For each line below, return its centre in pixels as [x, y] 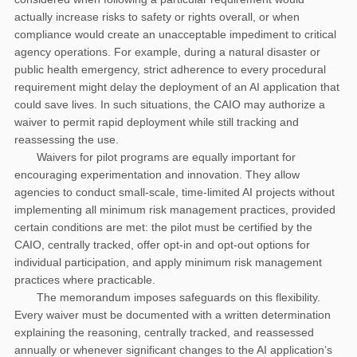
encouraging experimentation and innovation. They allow [157, 174]
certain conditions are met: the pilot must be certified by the [163, 227]
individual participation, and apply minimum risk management [168, 262]
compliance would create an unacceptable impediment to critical [175, 34]
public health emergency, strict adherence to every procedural [170, 69]
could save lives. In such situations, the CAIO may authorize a [170, 104]
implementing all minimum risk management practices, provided [175, 209]
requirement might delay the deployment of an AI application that [177, 86]
